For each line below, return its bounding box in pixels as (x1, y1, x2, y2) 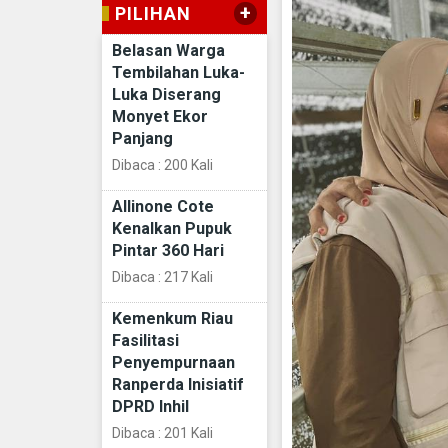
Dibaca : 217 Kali (112, 268, 213, 285)
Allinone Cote (112, 196, 214, 216)
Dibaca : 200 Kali (112, 156, 213, 173)
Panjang (112, 128, 173, 148)
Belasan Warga (112, 40, 225, 60)
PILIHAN (115, 2, 191, 24)
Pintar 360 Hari (112, 240, 224, 260)
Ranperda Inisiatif (112, 374, 244, 394)
